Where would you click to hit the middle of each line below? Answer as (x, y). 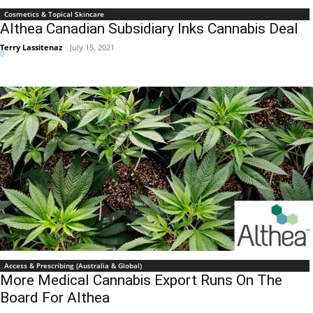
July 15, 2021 (92, 48)
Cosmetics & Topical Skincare (54, 14)
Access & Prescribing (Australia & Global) (73, 266)
